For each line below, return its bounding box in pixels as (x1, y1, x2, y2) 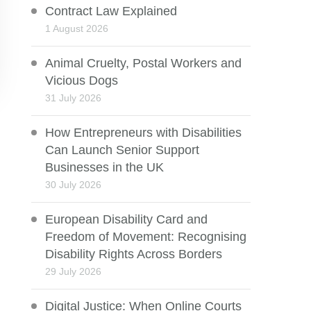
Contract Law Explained (45, 4, 178, 19)
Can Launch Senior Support (45, 143, 200, 158)
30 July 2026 (45, 179, 102, 191)
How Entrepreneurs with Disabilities (45, 126, 242, 140)
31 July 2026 (45, 92, 102, 104)
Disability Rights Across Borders (45, 247, 223, 262)
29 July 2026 (45, 266, 102, 278)
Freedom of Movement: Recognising (45, 230, 247, 244)
